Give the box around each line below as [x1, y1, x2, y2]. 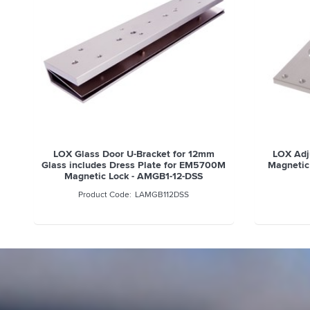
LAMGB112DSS [135, 188, 190, 201]
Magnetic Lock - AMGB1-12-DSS [64, 169, 203, 183]
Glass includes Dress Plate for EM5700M [42, 158, 226, 172]
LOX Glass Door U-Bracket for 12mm [53, 147, 215, 161]
